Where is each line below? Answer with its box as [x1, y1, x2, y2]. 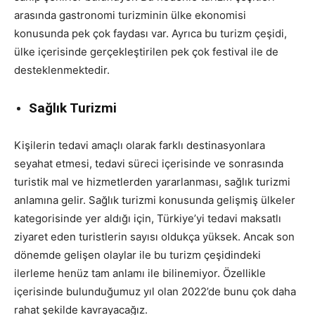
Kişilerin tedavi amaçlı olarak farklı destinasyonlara [14, 138, 265, 152]
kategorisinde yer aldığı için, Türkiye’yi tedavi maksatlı [14, 211, 281, 225]
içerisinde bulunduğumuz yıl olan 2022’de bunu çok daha [14, 284, 296, 298]
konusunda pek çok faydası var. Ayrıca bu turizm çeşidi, [14, 26, 287, 40]
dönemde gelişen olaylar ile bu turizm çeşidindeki [14, 247, 261, 262]
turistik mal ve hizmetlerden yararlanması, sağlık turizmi [14, 174, 290, 188]
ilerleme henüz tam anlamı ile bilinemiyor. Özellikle [14, 266, 266, 280]
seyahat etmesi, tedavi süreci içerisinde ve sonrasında [14, 156, 283, 170]
